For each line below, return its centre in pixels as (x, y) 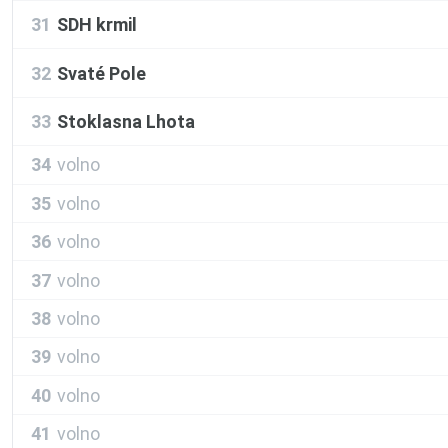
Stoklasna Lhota (126, 122)
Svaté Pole (101, 73)
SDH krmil (97, 25)
